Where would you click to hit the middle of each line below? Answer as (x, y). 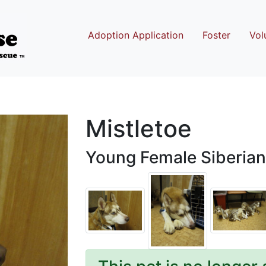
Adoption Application (136, 35)
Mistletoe (139, 128)
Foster (216, 35)
